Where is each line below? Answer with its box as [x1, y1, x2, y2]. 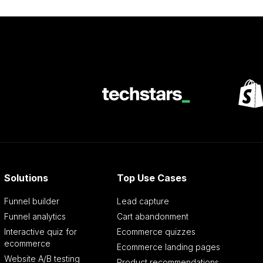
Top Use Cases [116, 172, 187, 184]
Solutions [4, 172, 49, 184]
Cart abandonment [116, 211, 188, 222]
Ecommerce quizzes [116, 227, 195, 237]
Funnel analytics [4, 211, 66, 222]
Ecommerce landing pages [116, 242, 220, 252]
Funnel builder [4, 196, 60, 207]
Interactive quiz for [4, 227, 77, 237]
